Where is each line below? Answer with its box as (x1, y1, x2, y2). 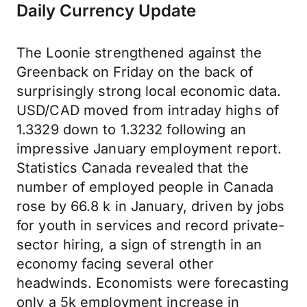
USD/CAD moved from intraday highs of (16, 102, 280, 119)
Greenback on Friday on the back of (16, 64, 253, 80)
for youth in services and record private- (16, 217, 285, 234)
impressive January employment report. (16, 140, 282, 157)
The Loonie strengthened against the (16, 45, 262, 61)
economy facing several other (16, 256, 214, 272)
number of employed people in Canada (16, 179, 273, 195)
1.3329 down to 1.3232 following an (16, 121, 246, 138)
